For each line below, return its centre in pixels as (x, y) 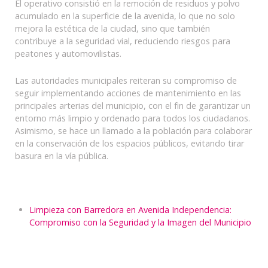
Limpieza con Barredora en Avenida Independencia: (130, 210)
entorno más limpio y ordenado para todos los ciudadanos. (133, 118)
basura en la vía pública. (62, 156)
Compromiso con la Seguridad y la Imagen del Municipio (140, 222)
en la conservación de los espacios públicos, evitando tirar (130, 143)
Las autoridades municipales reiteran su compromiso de (126, 80)
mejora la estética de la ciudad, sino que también (112, 28)
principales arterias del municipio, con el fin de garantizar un (133, 106)
